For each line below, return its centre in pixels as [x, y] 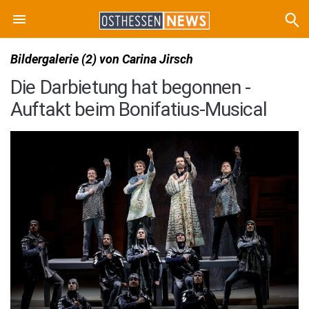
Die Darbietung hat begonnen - [131, 87]
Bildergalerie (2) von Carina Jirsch [102, 59]
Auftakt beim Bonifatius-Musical [139, 109]
